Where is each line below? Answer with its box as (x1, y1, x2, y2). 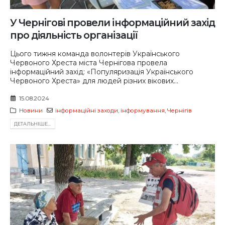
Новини (19, 107, 43, 115)
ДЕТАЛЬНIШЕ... (14, 121, 51, 127)
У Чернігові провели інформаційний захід (10, 17, 215, 29)
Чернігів (167, 107, 192, 115)
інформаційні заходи (55, 107, 119, 115)
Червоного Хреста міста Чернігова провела (10, 58, 167, 67)
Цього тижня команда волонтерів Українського (10, 49, 180, 58)
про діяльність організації (10, 29, 138, 41)
